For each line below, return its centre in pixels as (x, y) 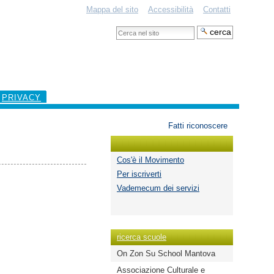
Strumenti (77, 119)
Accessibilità (171, 9)
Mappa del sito (112, 9)
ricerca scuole (142, 237)
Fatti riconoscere (198, 126)
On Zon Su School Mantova (166, 254)
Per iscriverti (139, 174)
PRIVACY (21, 98)
